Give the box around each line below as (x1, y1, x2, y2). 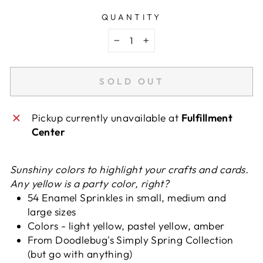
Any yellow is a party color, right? (10, 177, 170, 190)
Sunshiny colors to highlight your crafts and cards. (10, 163, 249, 176)
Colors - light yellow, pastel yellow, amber (28, 219, 225, 232)
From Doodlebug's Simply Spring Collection (28, 233, 234, 247)
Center (31, 125, 66, 139)
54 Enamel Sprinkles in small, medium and (28, 191, 227, 204)
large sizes (28, 205, 76, 218)
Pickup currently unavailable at (31, 111, 181, 124)
